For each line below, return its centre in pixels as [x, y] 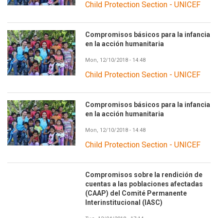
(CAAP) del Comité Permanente [136, 193]
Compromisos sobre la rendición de [144, 175]
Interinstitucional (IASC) [124, 202]
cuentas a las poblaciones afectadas [144, 184]
